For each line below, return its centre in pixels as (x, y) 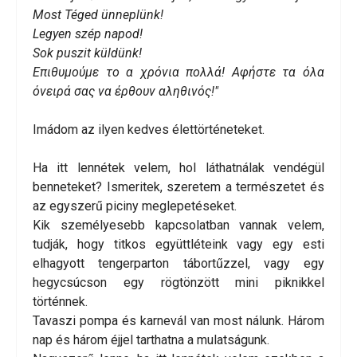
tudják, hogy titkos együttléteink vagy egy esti (178, 245)
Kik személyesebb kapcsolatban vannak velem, (178, 226)
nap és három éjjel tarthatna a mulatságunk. (151, 340)
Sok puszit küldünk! (87, 53)
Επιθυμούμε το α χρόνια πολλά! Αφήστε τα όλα (178, 73)
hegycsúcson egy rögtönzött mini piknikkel (178, 283)
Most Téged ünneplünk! (98, 15)
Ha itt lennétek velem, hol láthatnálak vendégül (178, 168)
